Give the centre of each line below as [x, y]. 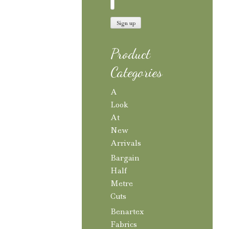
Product [130, 54]
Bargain [125, 158]
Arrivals [126, 143]
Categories [136, 72]
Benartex [127, 211]
